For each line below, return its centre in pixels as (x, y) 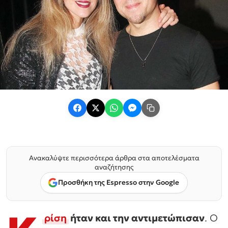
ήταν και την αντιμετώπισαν (136, 218)
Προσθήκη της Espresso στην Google (119, 183)
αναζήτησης (114, 167)
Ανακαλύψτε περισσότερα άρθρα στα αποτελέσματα (114, 158)
